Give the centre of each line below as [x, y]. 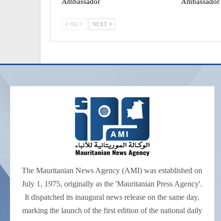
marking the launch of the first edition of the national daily [112, 211]
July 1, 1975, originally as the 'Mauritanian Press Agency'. [112, 184]
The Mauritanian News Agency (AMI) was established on [112, 171]
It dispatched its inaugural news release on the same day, [112, 197]
